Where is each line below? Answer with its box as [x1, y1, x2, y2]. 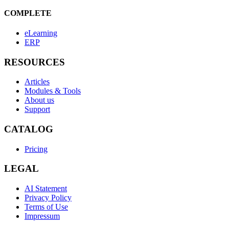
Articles [25, 77, 50, 86]
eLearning [25, 28, 57, 37]
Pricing [25, 144, 48, 153]
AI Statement [25, 184, 67, 193]
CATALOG [4, 123, 53, 134]
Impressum [25, 212, 60, 221]
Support [25, 105, 50, 114]
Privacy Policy [25, 193, 72, 202]
